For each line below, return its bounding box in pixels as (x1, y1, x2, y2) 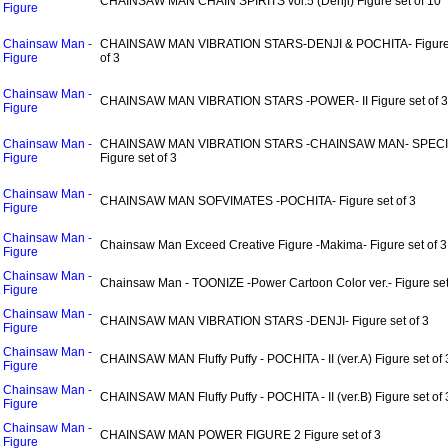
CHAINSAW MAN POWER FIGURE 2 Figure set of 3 (100, 428, 381, 442)
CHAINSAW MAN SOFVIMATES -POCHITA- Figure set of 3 (100, 194, 416, 208)
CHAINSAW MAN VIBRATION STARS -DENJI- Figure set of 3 (100, 314, 429, 328)
